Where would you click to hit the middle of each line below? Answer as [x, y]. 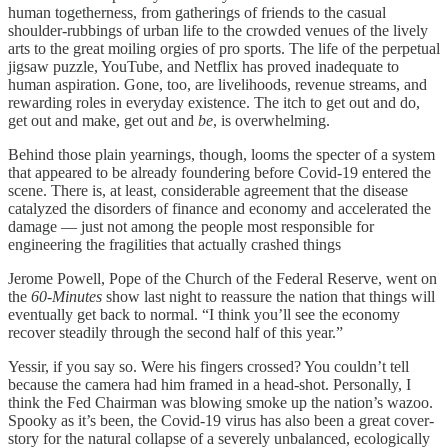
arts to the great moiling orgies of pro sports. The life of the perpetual [224, 48]
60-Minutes [66, 296]
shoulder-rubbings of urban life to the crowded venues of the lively [218, 30]
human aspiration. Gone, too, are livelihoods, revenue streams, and [217, 84]
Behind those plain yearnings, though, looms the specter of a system [221, 154]
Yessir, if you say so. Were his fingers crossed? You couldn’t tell [208, 366]
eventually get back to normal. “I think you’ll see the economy [204, 314]
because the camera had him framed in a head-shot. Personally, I [209, 384]
